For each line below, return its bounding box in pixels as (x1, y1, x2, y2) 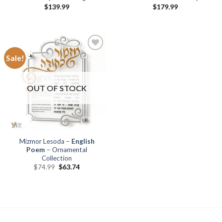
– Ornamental (45, 146, 87, 154)
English (71, 137, 95, 145)
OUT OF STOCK (27, 83, 87, 93)
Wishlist (79, 60, 102, 67)
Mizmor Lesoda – (19, 137, 71, 145)
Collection (42, 154, 72, 162)
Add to (81, 54, 99, 60)
